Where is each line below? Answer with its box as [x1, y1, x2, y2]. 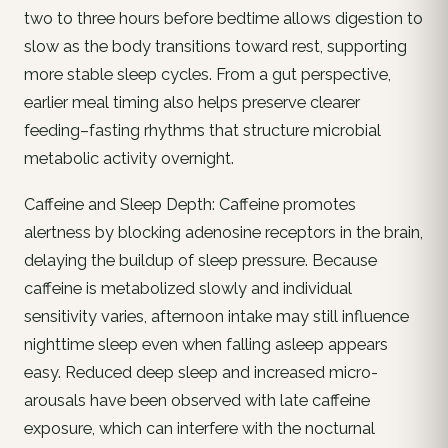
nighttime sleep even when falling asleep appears [24, 334, 388, 354]
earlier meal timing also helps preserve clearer [24, 92, 360, 112]
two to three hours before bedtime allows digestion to [24, 8, 423, 28]
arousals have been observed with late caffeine [24, 390, 370, 410]
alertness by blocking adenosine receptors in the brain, [24, 222, 423, 242]
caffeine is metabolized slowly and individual [24, 278, 352, 298]
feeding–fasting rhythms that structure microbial [24, 120, 381, 140]
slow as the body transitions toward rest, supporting [24, 36, 407, 56]
